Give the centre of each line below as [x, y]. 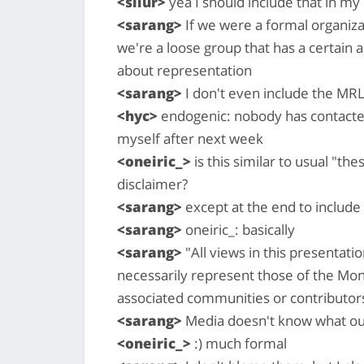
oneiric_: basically [238, 229]
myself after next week [190, 138]
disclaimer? [152, 184]
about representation [184, 70]
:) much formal [239, 343]
